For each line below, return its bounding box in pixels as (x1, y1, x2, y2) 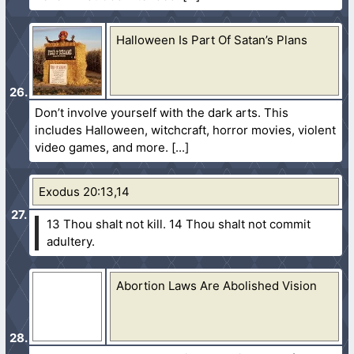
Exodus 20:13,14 (39, 183, 130, 199)
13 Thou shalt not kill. (47, 216, 170, 232)
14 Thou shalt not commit (169, 216, 311, 232)
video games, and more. (35, 139, 169, 155)
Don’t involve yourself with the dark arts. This (35, 104, 289, 120)
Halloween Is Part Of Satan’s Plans (116, 32, 308, 47)
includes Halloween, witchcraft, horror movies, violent (35, 122, 337, 137)
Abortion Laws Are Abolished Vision (116, 277, 318, 293)
